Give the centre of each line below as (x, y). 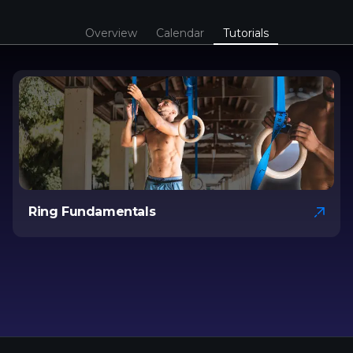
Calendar (180, 33)
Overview (111, 33)
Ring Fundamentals (92, 211)
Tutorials (245, 33)
